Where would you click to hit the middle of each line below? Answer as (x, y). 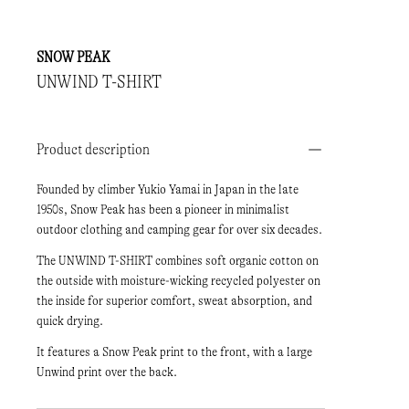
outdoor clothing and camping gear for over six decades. (179, 230)
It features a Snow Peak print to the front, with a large (174, 352)
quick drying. (70, 321)
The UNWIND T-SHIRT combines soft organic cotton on (178, 261)
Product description (93, 150)
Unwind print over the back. (107, 372)
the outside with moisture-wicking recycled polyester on (178, 281)
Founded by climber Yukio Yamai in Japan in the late (168, 190)
